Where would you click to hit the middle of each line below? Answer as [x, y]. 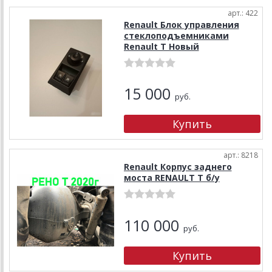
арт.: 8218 [241, 155]
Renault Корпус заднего [178, 166]
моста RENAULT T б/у [172, 177]
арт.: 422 [243, 13]
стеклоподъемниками [176, 35]
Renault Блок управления [181, 24]
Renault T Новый [161, 46]
